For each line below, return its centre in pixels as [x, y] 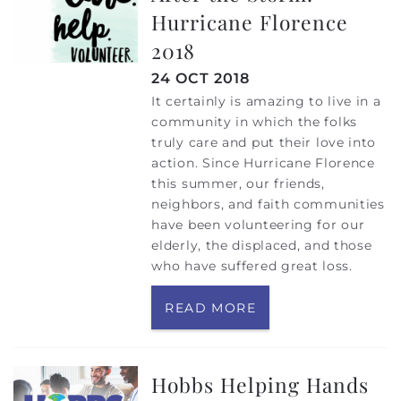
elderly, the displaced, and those [262, 246]
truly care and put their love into [264, 143]
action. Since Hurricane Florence [263, 163]
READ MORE [210, 308]
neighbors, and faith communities [268, 205]
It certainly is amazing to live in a [266, 102]
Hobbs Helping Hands [260, 384]
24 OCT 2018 [201, 79]
